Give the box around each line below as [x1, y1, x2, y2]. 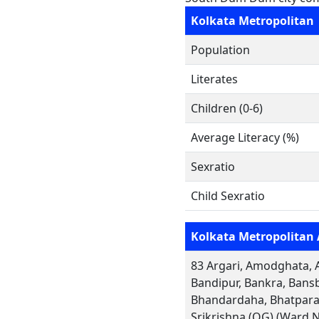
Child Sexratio [191, 188, 265, 204]
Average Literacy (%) [191, 130, 299, 145]
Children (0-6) [191, 100, 263, 116]
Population [191, 42, 250, 58]
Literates [191, 71, 238, 87]
